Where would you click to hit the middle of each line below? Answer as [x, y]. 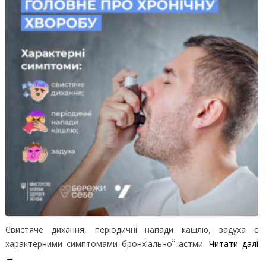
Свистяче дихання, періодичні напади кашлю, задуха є [132, 230]
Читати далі [233, 244]
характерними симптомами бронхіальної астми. [107, 244]
